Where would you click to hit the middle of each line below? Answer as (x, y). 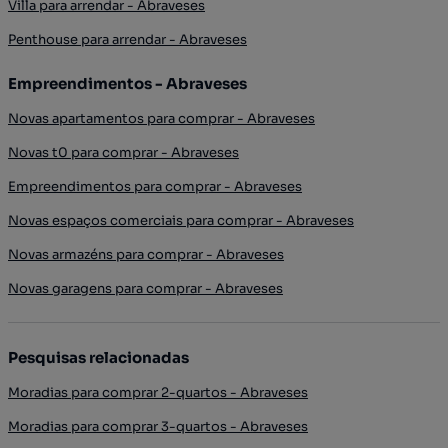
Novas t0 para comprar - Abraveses (123, 152)
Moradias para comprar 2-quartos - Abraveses (158, 392)
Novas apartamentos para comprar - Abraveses (161, 118)
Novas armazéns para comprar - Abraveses (146, 254)
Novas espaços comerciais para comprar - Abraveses (181, 220)
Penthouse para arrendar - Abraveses (127, 39)
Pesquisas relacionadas (98, 357)
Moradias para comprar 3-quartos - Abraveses (158, 426)
